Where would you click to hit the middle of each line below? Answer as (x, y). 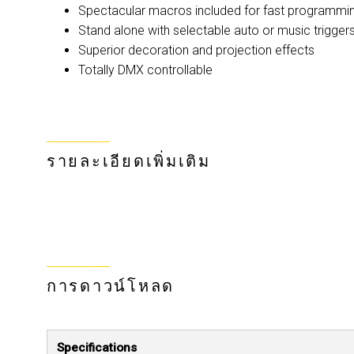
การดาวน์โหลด (111, 286)
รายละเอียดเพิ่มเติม (129, 161)
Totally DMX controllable (145, 70)
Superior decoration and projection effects (196, 50)
